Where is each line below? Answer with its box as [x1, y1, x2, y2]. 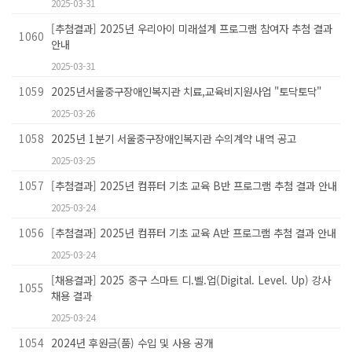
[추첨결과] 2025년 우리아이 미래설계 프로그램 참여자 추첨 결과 [51, 20, 332, 37]
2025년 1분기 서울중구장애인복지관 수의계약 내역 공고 [51, 130, 296, 147]
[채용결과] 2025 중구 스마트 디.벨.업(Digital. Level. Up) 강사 [51, 272, 331, 288]
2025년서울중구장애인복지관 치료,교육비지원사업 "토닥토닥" [51, 83, 321, 100]
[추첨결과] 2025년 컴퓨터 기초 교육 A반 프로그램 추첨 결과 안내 [51, 225, 336, 241]
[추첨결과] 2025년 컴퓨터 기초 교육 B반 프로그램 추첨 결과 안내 [51, 178, 337, 194]
